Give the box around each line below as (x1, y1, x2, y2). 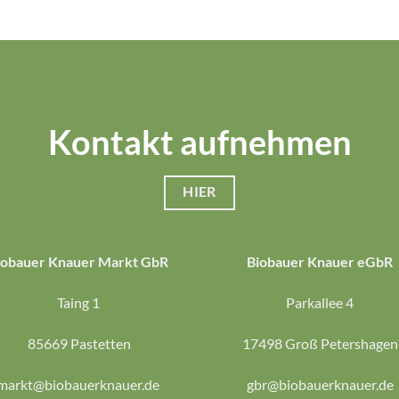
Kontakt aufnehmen (47, 121, 352, 163)
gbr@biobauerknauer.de (246, 375, 394, 393)
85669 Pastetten (28, 334, 131, 352)
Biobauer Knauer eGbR (247, 253, 393, 271)
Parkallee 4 (286, 294, 354, 312)
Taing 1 (56, 294, 102, 312)
